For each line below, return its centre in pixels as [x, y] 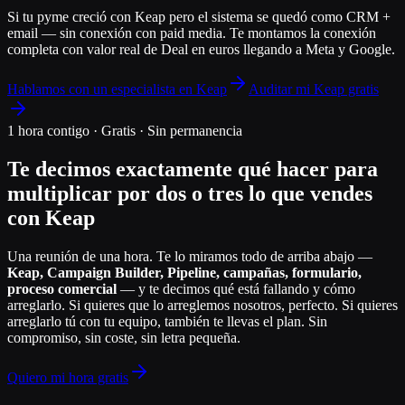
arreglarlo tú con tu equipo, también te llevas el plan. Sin [167, 321]
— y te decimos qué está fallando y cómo [236, 288]
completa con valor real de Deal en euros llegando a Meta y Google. [201, 49]
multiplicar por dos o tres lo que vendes [190, 193]
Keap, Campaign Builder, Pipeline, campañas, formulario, [184, 272]
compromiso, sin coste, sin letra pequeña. [124, 337]
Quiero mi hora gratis [68, 377]
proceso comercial [62, 288]
